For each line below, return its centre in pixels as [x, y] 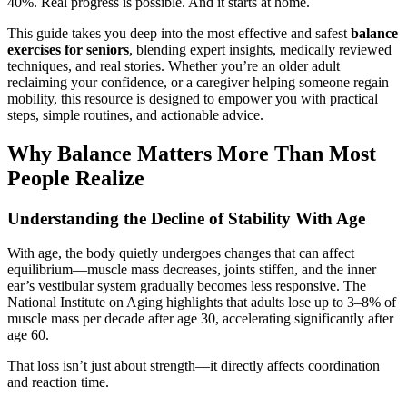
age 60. [28, 335]
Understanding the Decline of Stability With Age [186, 218]
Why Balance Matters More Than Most [192, 153]
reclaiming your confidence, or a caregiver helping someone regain [198, 82]
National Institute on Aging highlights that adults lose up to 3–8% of [202, 303]
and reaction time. [58, 382]
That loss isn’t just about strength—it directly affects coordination [194, 366]
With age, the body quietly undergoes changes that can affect [181, 253]
